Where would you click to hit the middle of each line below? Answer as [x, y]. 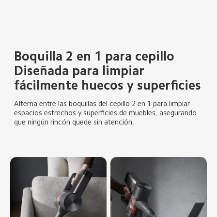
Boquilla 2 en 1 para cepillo [94, 56]
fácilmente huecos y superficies [108, 85]
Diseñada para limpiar [81, 71]
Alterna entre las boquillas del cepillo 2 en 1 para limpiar [103, 103]
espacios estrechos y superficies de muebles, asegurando [107, 112]
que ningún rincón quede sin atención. [74, 122]
